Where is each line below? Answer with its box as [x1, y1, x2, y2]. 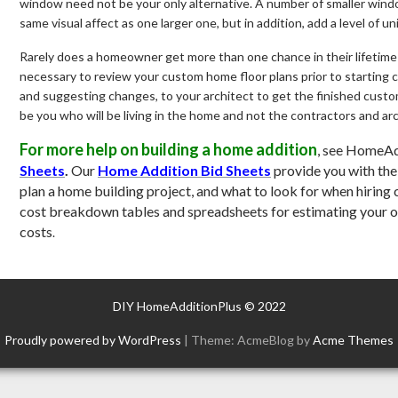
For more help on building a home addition [20, 139, 317, 159]
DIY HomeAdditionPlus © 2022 [112, 298, 286, 314]
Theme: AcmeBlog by [191, 331, 313, 347]
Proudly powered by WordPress [4, 331, 181, 347]
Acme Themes [313, 331, 394, 347]
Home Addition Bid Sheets [98, 161, 271, 179]
